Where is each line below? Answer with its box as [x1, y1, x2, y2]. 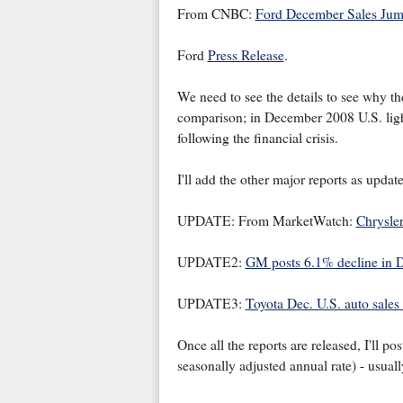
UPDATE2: [176, 253, 246, 272]
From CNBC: [176, 4, 255, 23]
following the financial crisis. [176, 129, 338, 148]
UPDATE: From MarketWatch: [176, 211, 356, 230]
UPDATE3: [176, 294, 246, 313]
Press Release [207, 46, 284, 65]
